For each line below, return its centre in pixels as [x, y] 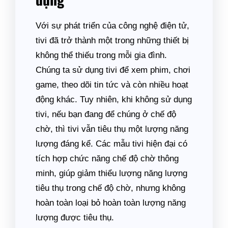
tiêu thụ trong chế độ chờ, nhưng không [110, 188]
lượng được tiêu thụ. [75, 218]
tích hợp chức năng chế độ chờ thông [107, 159]
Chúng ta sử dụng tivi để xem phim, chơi [113, 70]
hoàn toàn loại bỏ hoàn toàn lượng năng [111, 203]
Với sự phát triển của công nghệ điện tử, [112, 26]
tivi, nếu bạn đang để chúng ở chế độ [106, 114]
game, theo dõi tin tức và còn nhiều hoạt [112, 85]
